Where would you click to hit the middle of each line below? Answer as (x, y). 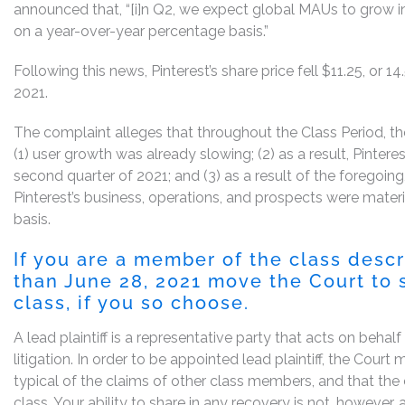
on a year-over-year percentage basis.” (141, 31)
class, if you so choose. (132, 302)
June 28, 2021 (136, 281)
